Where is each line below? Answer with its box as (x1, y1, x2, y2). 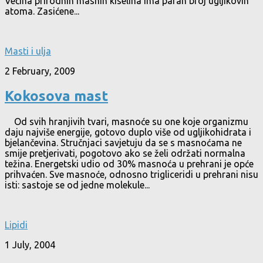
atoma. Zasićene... (5, 6, 79, 17)
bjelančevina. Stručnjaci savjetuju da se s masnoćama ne (5, 137, 242, 148)
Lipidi (5, 219, 28, 230)
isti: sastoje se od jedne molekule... (5, 179, 150, 190)
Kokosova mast (5, 88, 108, 104)
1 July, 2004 (5, 239, 55, 250)
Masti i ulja (5, 46, 51, 57)
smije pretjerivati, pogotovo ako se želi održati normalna (5, 147, 245, 159)
